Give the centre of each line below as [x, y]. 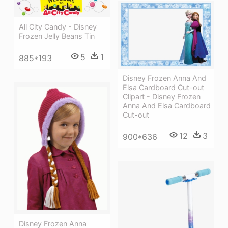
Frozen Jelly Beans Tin [57, 36]
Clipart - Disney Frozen [162, 96]
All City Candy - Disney [58, 26]
